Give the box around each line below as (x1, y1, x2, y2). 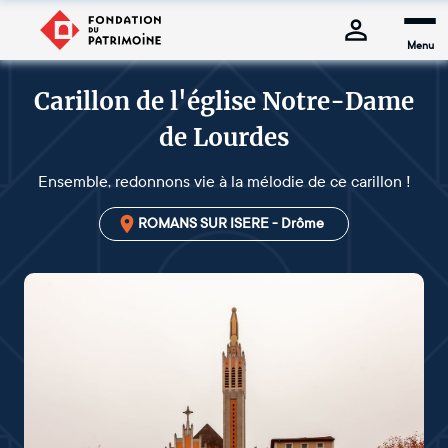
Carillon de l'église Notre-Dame (34, 86, 414, 117)
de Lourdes (159, 122, 289, 153)
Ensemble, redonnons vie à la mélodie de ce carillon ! (37, 172, 411, 191)
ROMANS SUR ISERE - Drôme (138, 215, 324, 232)
